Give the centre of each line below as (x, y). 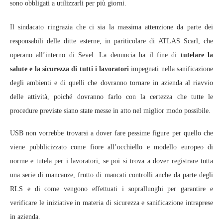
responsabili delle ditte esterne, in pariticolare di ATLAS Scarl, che (111, 41)
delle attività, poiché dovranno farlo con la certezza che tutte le (111, 97)
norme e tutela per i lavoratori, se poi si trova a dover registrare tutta (111, 161)
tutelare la (197, 55)
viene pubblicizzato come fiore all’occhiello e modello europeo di (111, 147)
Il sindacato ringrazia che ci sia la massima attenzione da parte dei (111, 27)
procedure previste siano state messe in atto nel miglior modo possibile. (110, 111)
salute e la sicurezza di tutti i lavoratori (70, 69)
